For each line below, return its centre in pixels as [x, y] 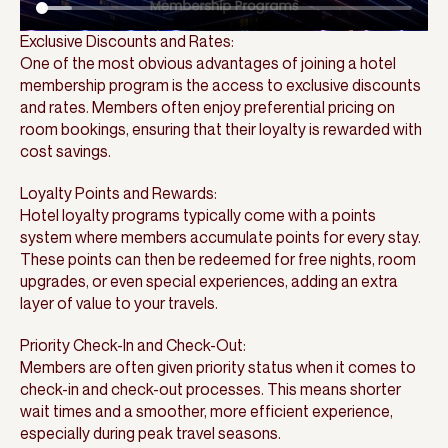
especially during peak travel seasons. [150, 433]
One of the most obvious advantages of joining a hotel [208, 63]
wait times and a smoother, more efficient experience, [206, 411]
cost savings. [65, 151]
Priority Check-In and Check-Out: [133, 345]
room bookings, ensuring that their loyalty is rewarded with [221, 129]
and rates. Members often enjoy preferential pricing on [207, 107]
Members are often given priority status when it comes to [218, 367]
